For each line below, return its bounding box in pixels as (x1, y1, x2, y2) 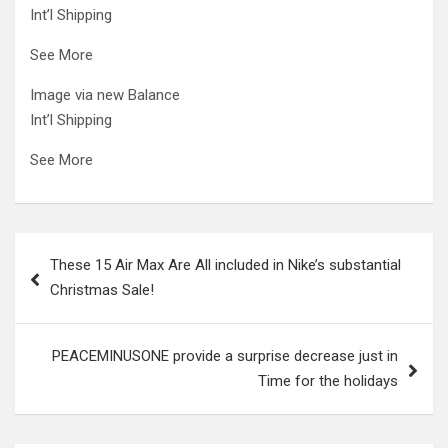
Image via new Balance (30, 86, 180, 104)
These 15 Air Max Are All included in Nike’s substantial (50, 256, 401, 274)
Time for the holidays (258, 372, 398, 390)
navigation (14, 265, 131, 294)
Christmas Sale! (50, 281, 154, 299)
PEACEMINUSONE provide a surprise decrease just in (52, 347, 398, 365)
